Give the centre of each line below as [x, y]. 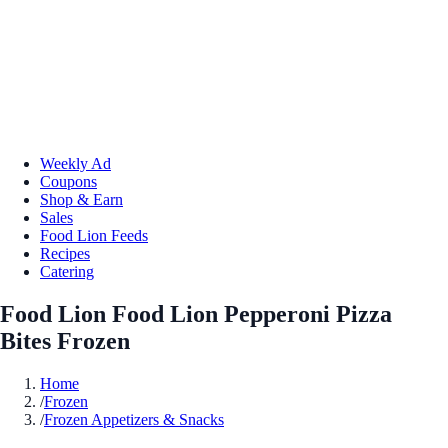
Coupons [68, 181]
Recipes [65, 253]
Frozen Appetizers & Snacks [134, 419]
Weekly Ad [75, 163]
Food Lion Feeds [94, 235]
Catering [67, 271]
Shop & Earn [81, 199]
